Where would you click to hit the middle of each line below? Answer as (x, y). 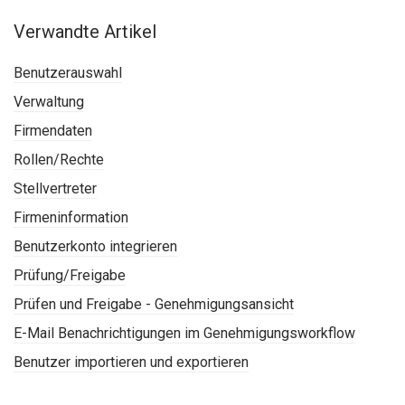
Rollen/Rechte (59, 160)
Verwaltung (49, 102)
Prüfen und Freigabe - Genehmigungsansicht (154, 305)
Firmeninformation (71, 218)
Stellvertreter (55, 189)
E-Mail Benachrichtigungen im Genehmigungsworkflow (184, 334)
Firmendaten (53, 131)
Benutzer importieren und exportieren (131, 363)
